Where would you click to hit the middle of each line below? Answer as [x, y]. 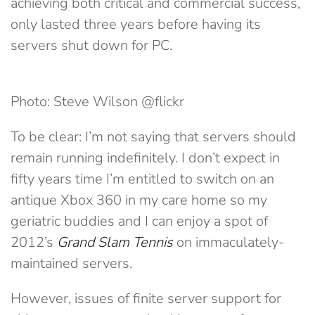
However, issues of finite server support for [146, 298]
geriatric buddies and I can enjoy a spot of [139, 221]
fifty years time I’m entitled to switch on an [142, 179]
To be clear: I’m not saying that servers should [153, 137]
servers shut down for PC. [91, 45]
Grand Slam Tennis [115, 242]
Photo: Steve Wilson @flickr [97, 102]
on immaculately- [229, 242]
